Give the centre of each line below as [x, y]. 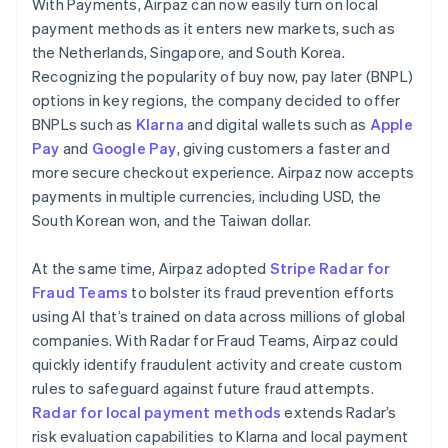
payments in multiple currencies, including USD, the [207, 195]
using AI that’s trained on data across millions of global [219, 315]
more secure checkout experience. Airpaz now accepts [223, 171]
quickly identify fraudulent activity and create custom [217, 363]
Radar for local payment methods [157, 411]
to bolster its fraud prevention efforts [261, 291]
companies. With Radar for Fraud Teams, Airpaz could [215, 339]
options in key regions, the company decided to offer [216, 99]
